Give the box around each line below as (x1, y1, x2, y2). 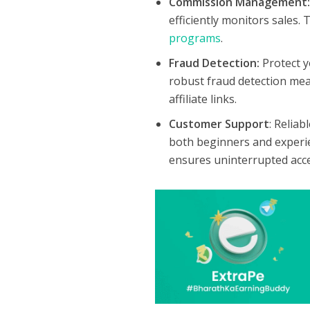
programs (169, 30, 221, 46)
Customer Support (169, 116, 270, 132)
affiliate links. (169, 91, 237, 107)
